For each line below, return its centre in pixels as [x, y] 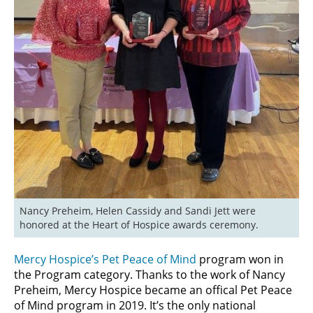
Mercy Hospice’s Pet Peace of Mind [105, 259]
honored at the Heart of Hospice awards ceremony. [139, 224]
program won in [240, 259]
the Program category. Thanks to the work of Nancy [150, 274]
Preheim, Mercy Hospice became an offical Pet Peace [153, 290]
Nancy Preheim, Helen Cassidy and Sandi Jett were [138, 210]
